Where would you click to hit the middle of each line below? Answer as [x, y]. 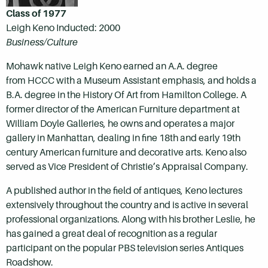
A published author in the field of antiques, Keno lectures [124, 191]
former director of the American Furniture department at [123, 109]
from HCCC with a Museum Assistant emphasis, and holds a [131, 81]
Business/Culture [42, 42]
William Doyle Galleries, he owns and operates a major [120, 124]
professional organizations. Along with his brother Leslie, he [131, 220]
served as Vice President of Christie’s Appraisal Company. [127, 167]
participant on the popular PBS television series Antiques [125, 248]
